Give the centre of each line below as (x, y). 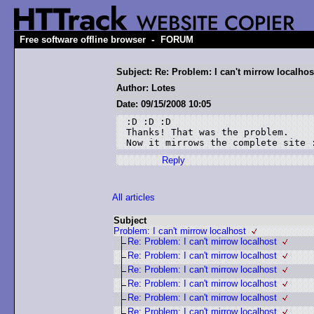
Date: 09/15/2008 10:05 (164, 104)
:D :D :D (149, 122)
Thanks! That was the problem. (207, 132)
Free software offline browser (83, 40)
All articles (134, 197)
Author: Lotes (146, 88)
